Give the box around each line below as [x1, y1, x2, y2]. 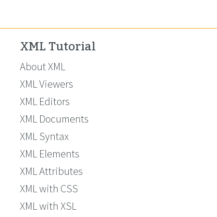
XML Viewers [20, 77, 73, 91]
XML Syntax [20, 129, 69, 143]
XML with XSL [20, 199, 77, 213]
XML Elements [20, 147, 79, 160]
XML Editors [20, 94, 70, 108]
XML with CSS [20, 182, 78, 195]
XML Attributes [20, 164, 83, 178]
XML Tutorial [20, 35, 96, 59]
